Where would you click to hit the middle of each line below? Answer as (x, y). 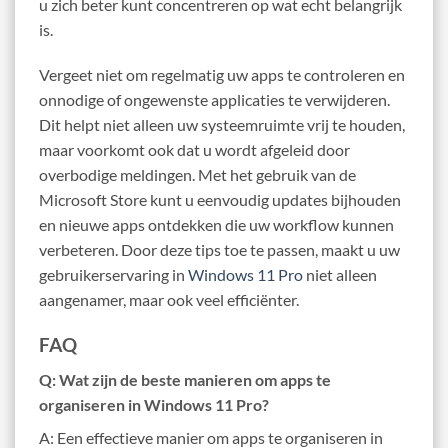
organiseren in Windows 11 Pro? (154, 404)
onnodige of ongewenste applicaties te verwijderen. (214, 100)
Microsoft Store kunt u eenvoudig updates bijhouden (220, 200)
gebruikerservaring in (113, 275)
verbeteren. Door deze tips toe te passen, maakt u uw (219, 250)
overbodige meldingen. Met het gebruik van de (197, 175)
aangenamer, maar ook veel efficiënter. (169, 300)
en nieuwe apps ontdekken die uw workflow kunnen (216, 225)
